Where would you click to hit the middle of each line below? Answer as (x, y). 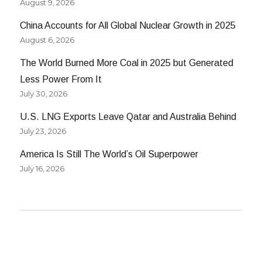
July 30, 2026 (44, 94)
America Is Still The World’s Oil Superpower (109, 154)
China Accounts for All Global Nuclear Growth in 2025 (128, 26)
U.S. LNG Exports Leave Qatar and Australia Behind (128, 117)
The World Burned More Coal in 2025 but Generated (127, 63)
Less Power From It (61, 80)
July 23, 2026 (43, 131)
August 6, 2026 (47, 40)
